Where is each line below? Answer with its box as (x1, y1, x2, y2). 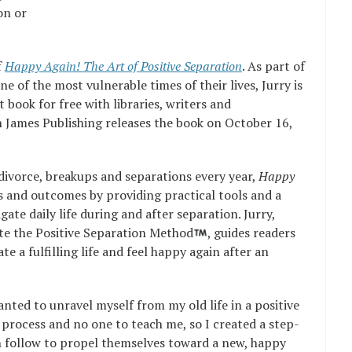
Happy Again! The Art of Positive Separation (5, 57, 242, 75)
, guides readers (207, 224, 296, 241)
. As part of (242, 57, 305, 75)
